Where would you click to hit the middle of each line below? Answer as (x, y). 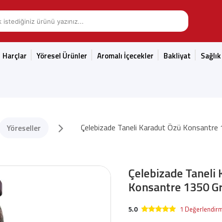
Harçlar (15, 56)
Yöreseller (24, 128)
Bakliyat (177, 56)
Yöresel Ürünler (62, 56)
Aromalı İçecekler (125, 56)
